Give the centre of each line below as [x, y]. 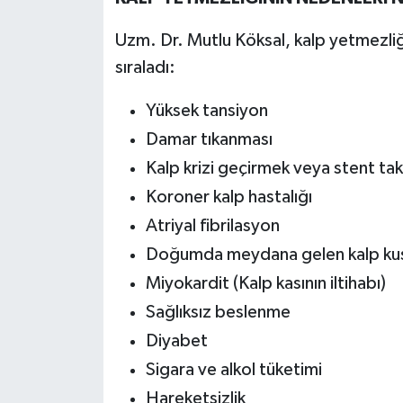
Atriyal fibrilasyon [212, 226]
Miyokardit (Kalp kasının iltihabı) [265, 284]
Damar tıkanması [209, 140]
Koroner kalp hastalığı [228, 197]
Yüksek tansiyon [206, 111]
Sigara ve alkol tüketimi [233, 370]
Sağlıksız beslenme [218, 313]
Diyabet [176, 341]
